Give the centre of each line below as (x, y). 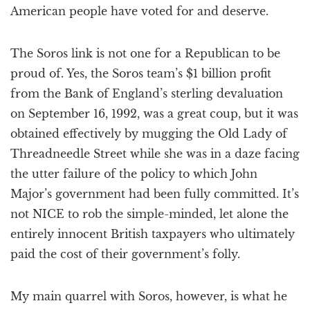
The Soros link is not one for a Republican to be (145, 53)
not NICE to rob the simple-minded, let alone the (149, 214)
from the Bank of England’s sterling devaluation (147, 93)
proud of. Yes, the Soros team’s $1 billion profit (141, 73)
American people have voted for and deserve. (139, 11)
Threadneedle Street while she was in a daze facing (155, 154)
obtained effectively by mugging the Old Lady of (149, 134)
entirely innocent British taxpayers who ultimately (153, 234)
